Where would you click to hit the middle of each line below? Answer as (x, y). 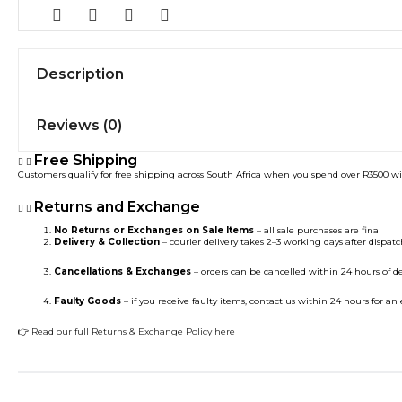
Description (80, 74)
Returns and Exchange (117, 206)
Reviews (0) (79, 125)
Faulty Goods (87, 301)
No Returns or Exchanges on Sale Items (154, 230)
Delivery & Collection (107, 241)
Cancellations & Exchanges (122, 271)
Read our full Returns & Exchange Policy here (133, 331)
